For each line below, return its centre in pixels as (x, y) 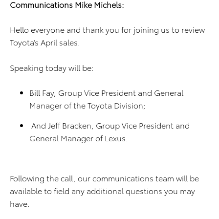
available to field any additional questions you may (102, 190)
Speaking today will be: (52, 67)
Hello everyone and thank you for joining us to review (107, 29)
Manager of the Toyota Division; (88, 105)
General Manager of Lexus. (79, 138)
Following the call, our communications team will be (104, 178)
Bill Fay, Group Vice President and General (106, 92)
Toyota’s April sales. (46, 42)
